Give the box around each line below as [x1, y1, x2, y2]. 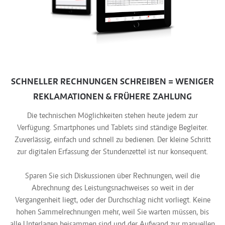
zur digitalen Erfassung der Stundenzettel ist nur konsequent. [17, 148, 208, 156]
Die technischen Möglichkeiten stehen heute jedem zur [27, 111, 198, 120]
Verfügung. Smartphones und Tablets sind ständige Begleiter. [17, 124, 208, 132]
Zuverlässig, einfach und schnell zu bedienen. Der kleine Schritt [14, 136, 211, 144]
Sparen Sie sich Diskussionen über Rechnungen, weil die [25, 172, 200, 180]
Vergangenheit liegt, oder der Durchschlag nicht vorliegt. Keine [15, 196, 210, 204]
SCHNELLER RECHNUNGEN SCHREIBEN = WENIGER [11, 77, 214, 87]
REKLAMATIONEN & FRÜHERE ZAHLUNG [33, 92, 192, 102]
